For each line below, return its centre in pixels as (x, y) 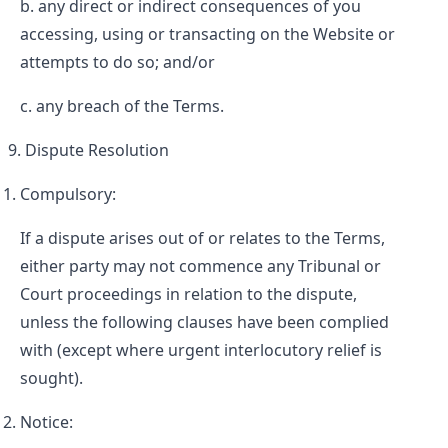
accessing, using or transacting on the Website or (207, 34)
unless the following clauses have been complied (204, 322)
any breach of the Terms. (130, 106)
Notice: (46, 422)
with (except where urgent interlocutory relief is (201, 350)
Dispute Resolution (97, 150)
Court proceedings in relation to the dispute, (188, 294)
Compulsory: (68, 194)
